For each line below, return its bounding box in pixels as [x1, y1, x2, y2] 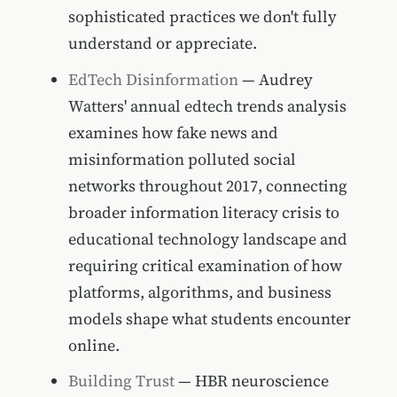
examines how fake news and [67, 121, 278, 144]
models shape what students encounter [67, 307, 351, 330]
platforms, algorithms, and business [67, 280, 331, 303]
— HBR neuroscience [174, 370, 329, 393]
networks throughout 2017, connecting [67, 174, 347, 197]
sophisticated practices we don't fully [67, 4, 337, 27]
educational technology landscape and [67, 227, 347, 250]
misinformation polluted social [67, 147, 296, 170]
